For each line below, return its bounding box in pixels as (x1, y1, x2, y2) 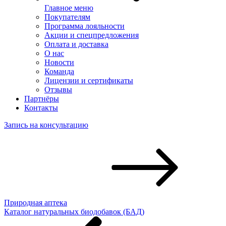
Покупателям (44, 13, 90, 21)
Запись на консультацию (4, 121, 88, 129)
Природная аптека (4, 198, 67, 207)
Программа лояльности (44, 22, 125, 30)
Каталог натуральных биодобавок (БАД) (4, 207, 144, 216)
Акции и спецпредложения (44, 31, 139, 39)
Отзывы (44, 85, 72, 94)
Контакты (24, 103, 58, 112)
